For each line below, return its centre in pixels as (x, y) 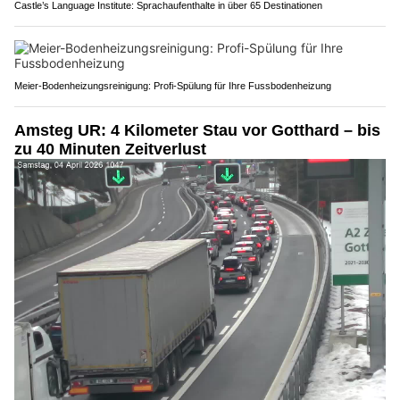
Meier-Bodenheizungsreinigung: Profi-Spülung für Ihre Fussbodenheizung (173, 85)
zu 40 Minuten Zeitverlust (110, 149)
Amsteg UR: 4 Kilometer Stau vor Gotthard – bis (197, 130)
